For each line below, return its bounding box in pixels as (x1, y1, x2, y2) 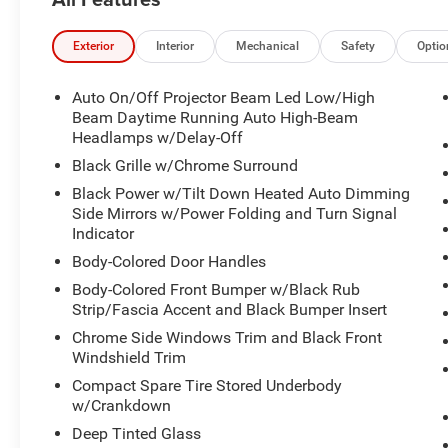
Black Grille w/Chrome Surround (72, 155, 299, 175)
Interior (156, 39, 195, 54)
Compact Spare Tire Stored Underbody (72, 375, 343, 395)
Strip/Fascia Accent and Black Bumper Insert (72, 299, 388, 319)
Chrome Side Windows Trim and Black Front (72, 327, 383, 347)
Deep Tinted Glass (72, 423, 202, 443)
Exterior (73, 39, 115, 54)
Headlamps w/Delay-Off (72, 127, 244, 147)
